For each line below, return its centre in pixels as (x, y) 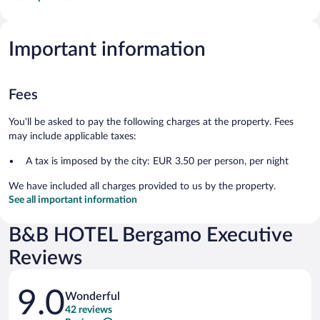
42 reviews (89, 310)
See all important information (73, 200)
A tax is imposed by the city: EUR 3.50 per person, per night (157, 161)
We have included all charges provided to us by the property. (142, 186)
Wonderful (92, 296)
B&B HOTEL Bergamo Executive (151, 235)
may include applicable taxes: (72, 136)
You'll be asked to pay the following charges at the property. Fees (151, 122)
